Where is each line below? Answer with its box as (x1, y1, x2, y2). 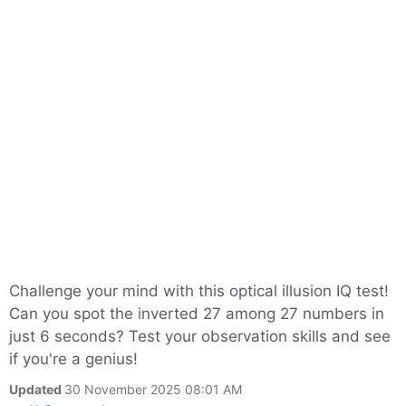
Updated (9, 382, 64, 397)
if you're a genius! (9, 350, 138, 368)
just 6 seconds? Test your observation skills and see (9, 327, 391, 345)
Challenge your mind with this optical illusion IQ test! (9, 282, 389, 300)
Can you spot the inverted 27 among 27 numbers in (9, 304, 384, 323)
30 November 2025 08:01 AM (64, 382, 242, 397)
